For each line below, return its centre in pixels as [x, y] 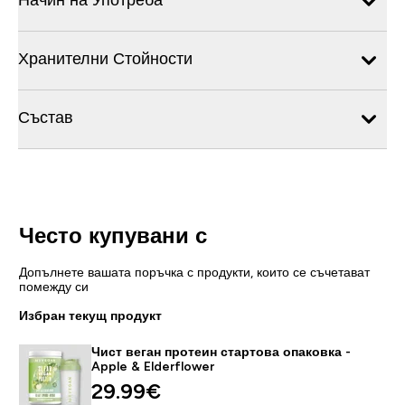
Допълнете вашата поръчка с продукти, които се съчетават [194, 272]
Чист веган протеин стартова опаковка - [221, 351]
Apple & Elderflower [152, 366]
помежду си [53, 286]
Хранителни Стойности [105, 58]
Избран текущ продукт [90, 315]
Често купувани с [113, 235]
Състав [46, 117]
